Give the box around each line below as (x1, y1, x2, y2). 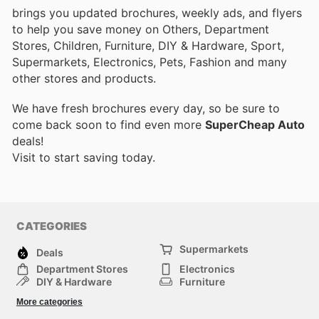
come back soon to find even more (12, 117, 205, 132)
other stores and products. (12, 70, 156, 85)
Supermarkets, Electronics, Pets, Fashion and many (12, 54, 287, 69)
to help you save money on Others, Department (12, 21, 269, 36)
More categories (16, 297, 83, 308)
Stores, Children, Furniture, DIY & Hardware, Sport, (12, 38, 284, 53)
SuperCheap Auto (205, 117, 305, 132)
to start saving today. (39, 150, 155, 165)
